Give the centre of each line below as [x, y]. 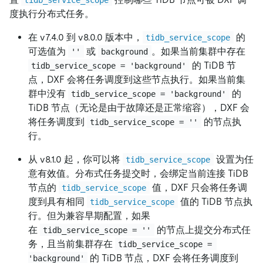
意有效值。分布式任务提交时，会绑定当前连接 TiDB [138, 173]
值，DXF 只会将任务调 [198, 187]
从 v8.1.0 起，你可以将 [75, 159]
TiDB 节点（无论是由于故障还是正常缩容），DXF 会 [139, 107]
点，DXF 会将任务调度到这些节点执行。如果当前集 [137, 79]
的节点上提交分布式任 [202, 230]
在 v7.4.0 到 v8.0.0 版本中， [85, 37]
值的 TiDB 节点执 [215, 201]
